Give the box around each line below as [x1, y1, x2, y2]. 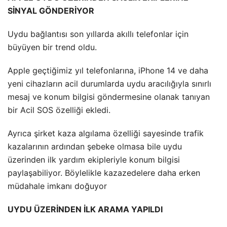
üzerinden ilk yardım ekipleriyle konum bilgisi [8, 154, 180, 165]
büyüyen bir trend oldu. [8, 42, 97, 52]
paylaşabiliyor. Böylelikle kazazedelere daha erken [8, 167, 200, 178]
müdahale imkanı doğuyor [8, 180, 107, 191]
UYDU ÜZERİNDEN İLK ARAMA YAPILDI [8, 204, 163, 214]
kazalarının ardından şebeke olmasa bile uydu [8, 141, 182, 152]
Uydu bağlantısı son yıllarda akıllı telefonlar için [8, 28, 188, 39]
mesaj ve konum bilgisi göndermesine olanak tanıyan [8, 91, 210, 102]
